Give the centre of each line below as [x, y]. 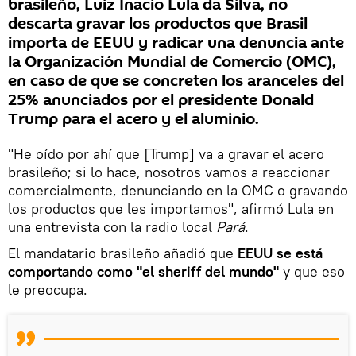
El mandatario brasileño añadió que [123, 253]
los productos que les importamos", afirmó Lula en [171, 208]
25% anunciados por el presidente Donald [161, 100]
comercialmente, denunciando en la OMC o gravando [178, 190]
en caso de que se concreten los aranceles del [176, 81]
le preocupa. [48, 289]
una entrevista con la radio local [112, 226]
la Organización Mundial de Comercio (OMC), [172, 62]
